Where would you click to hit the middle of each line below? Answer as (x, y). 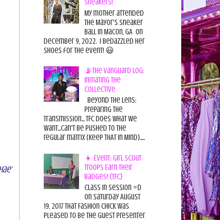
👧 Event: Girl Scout (113, 158)
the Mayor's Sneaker (113, 22)
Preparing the (103, 110)
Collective (100, 89)
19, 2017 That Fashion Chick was (86, 206)
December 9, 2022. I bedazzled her (94, 41)
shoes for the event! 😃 (80, 50)
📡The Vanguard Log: (114, 70)
